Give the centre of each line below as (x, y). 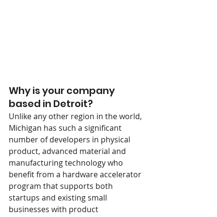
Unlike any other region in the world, (76, 116)
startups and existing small (59, 198)
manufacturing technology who (67, 163)
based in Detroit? (51, 104)
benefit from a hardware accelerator (76, 174)
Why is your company (63, 91)
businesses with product (54, 209)
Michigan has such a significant (66, 128)
